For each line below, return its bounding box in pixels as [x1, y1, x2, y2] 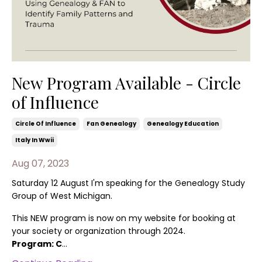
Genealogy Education [147, 119, 219, 128]
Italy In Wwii [15, 135, 54, 144]
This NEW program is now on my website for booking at [12, 212, 236, 224]
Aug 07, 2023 [12, 156, 69, 170]
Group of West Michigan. [12, 189, 112, 202]
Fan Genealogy [87, 119, 136, 128]
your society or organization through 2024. [12, 225, 185, 237]
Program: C [12, 237, 62, 250]
